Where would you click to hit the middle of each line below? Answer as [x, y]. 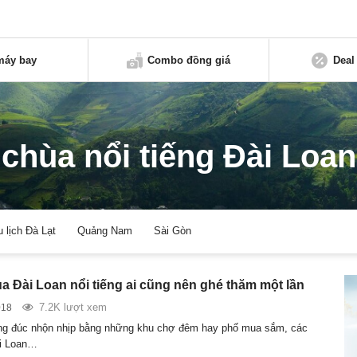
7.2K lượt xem [73, 307]
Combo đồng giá [189, 60]
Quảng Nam [105, 231]
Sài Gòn [173, 231]
